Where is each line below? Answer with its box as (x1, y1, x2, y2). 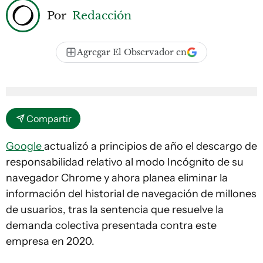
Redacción (72, 8, 131, 22)
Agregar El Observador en (77, 47, 187, 58)
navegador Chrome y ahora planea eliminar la (6, 171, 228, 184)
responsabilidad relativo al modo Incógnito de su (6, 156, 244, 168)
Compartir (26, 113, 72, 124)
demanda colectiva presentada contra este (6, 219, 217, 232)
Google (6, 140, 44, 153)
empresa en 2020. (6, 235, 95, 248)
